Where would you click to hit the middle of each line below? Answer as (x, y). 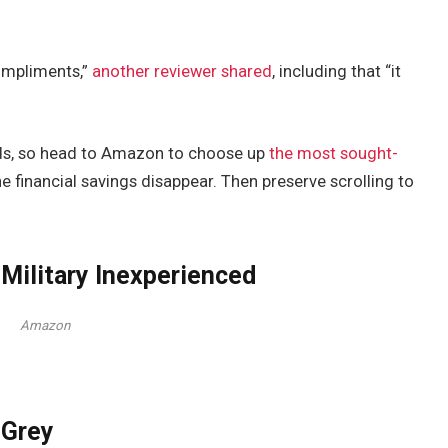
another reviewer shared (182, 72)
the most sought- (334, 153)
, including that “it (337, 72)
